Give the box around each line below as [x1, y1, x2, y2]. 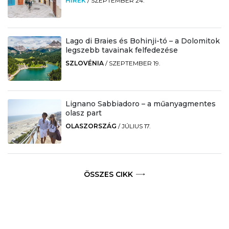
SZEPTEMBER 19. [108, 59, 161, 67]
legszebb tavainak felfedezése [65, 45, 178, 55]
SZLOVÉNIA [65, 59, 104, 67]
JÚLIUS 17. [121, 122, 151, 130]
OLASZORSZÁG [65, 122, 117, 130]
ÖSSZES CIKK [84, 169, 133, 179]
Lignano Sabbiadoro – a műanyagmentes [65, 99, 216, 108]
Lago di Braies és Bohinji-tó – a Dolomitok [65, 36, 220, 46]
